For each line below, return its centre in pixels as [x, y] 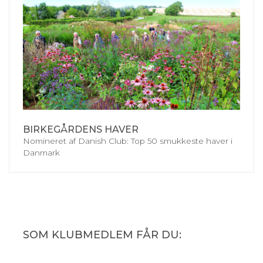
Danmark [41, 152]
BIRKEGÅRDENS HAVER [81, 129]
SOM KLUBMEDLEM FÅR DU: [102, 235]
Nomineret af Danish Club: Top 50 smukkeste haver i [128, 141]
